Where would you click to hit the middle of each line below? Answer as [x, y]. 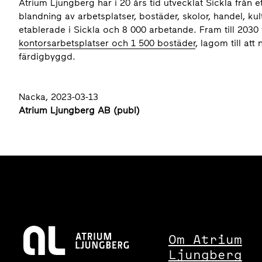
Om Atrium [205, 239]
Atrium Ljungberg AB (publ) [79, 110]
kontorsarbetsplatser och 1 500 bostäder [107, 43]
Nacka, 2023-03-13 [58, 97]
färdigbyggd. [47, 56]
